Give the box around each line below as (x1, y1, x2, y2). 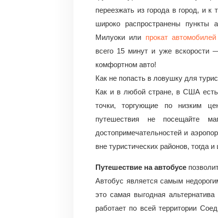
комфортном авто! (95, 60, 156, 69)
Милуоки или (95, 33, 145, 41)
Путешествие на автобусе (95, 163, 186, 171)
